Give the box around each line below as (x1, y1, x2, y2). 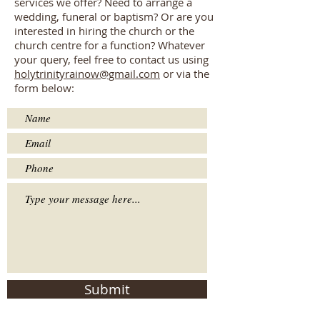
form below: (14, 81, 74, 95)
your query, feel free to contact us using (14, 52, 209, 66)
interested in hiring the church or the (14, 24, 194, 38)
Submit (84, 280, 130, 298)
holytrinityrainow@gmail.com (14, 66, 160, 81)
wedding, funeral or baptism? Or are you (14, 9, 214, 24)
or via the (160, 66, 209, 81)
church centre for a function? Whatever (14, 38, 205, 52)
